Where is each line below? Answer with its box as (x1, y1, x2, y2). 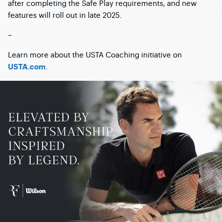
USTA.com (8, 63, 46, 71)
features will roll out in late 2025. (8, 9, 121, 20)
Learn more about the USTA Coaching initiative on (8, 49, 182, 59)
